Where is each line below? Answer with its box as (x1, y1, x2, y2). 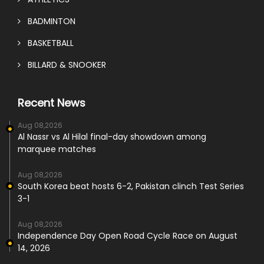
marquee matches (18, 143, 96, 155)
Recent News (18, 95, 85, 110)
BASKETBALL (21, 37, 74, 49)
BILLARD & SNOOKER (21, 58, 106, 71)
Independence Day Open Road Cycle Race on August (18, 229, 237, 242)
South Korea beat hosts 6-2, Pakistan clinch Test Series (18, 180, 244, 192)
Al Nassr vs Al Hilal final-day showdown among (18, 130, 206, 143)
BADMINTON (21, 15, 75, 27)
